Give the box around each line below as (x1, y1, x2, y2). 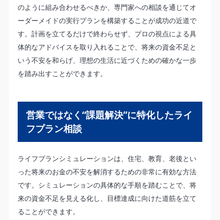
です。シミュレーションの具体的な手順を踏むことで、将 (17, 180, 196, 190)
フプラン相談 (26, 122, 82, 136)
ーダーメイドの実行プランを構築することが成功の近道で (17, 15, 196, 25)
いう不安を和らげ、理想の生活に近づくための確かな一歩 (17, 55, 196, 65)
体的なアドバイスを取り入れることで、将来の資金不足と (17, 42, 196, 52)
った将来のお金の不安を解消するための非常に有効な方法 (17, 167, 196, 177)
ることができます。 (17, 207, 80, 217)
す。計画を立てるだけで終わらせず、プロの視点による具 (17, 28, 196, 38)
